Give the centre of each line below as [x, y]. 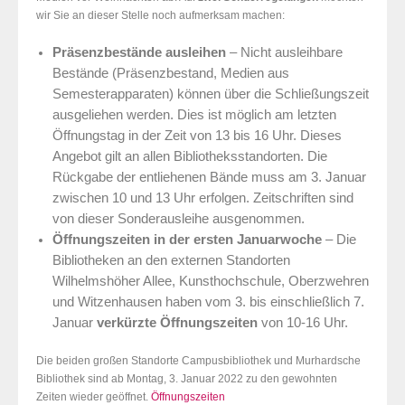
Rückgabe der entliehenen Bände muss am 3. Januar [209, 178]
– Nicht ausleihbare [284, 53]
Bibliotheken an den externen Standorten [171, 261]
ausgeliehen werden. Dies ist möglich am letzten [194, 115]
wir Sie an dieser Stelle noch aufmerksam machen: [160, 16]
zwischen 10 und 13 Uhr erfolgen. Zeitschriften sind [202, 198]
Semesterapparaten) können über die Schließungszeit [210, 94]
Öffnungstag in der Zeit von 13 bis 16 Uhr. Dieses [197, 136]
